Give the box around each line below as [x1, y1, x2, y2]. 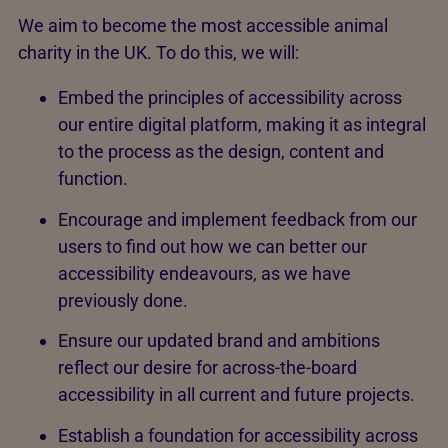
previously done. [58, 289, 188, 311]
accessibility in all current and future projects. [58, 384, 415, 406]
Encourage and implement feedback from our [58, 208, 417, 230]
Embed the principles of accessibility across [58, 87, 402, 109]
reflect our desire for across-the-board [58, 357, 357, 379]
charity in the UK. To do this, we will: [18, 42, 299, 64]
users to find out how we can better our [58, 235, 367, 257]
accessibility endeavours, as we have [58, 262, 351, 284]
